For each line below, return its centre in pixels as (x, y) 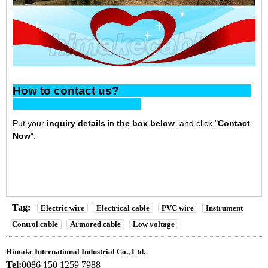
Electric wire (63, 208)
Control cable (35, 224)
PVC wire (178, 208)
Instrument (224, 208)
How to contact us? (132, 90)
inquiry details (76, 123)
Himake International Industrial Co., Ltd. (76, 252)
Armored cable (95, 224)
